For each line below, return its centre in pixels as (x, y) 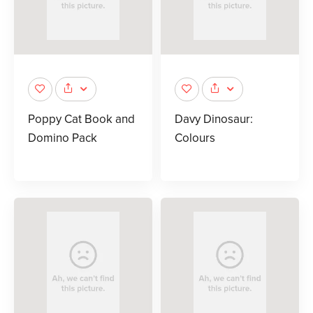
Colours (195, 138)
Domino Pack (63, 138)
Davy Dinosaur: (214, 119)
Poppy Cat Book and (81, 119)
